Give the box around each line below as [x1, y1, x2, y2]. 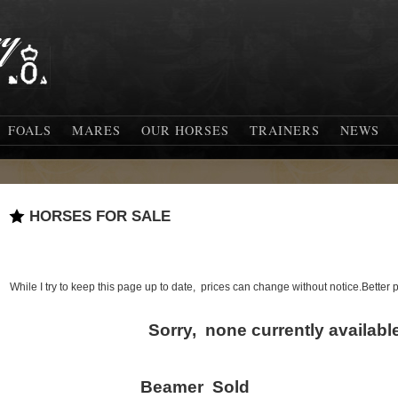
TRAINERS [250, 122, 320, 139]
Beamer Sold [140, 378, 250, 396]
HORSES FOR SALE [29, 208, 171, 225]
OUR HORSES [141, 122, 229, 139]
